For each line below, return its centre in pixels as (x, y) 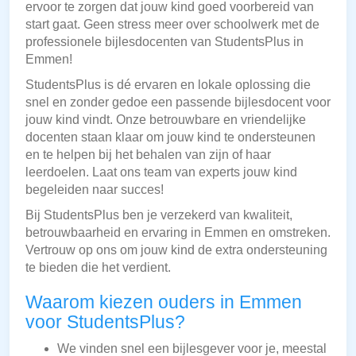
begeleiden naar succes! (95, 190)
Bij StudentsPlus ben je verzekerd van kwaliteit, (159, 215)
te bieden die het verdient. (98, 268)
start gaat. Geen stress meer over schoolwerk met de (172, 25)
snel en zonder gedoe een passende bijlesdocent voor (178, 103)
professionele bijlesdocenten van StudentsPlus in (164, 42)
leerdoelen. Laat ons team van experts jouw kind (161, 172)
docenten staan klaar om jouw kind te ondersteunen (170, 137)
